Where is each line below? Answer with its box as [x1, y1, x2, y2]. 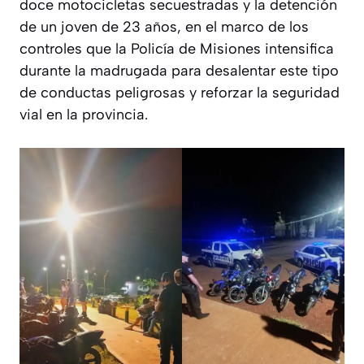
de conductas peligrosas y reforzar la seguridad [19, 83, 340, 102]
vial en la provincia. [19, 105, 148, 123]
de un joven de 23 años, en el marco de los [19, 17, 309, 36]
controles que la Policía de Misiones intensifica [19, 39, 334, 58]
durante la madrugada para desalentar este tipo [19, 61, 339, 80]
